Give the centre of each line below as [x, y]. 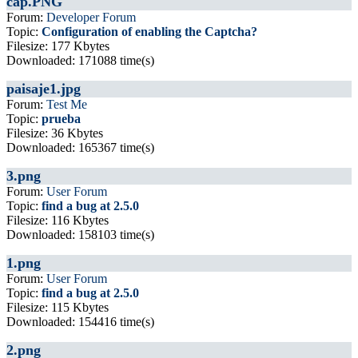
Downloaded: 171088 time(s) [80, 60]
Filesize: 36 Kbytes [55, 133]
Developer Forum [91, 17]
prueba [61, 119]
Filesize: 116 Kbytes [58, 220]
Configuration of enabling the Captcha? [149, 32]
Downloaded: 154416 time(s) [80, 322]
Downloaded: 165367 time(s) [80, 147]
